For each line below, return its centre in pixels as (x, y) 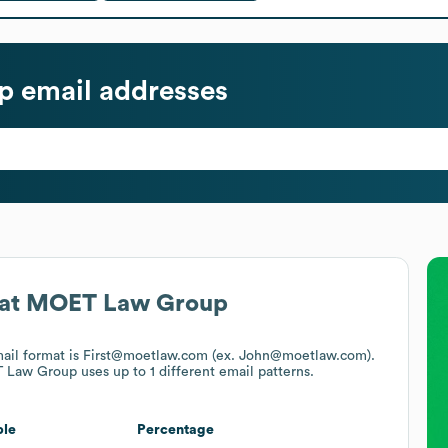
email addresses (121, 90)
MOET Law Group (127, 303)
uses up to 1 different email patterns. (195, 371)
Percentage (175, 429)
